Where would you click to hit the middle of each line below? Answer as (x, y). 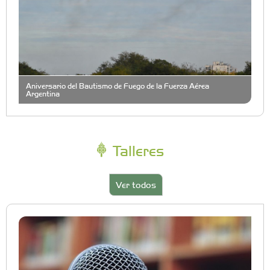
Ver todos (136, 184)
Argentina (43, 93)
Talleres (137, 150)
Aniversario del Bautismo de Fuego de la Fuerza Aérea (118, 85)
